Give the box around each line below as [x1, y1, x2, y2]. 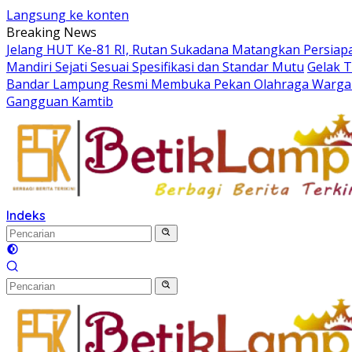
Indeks [6, 207, 46, 223]
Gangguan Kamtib [6, 93, 113, 110]
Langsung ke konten [6, 6, 129, 24]
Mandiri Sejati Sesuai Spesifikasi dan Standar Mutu [6, 58, 304, 75]
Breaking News [6, 24, 97, 41]
